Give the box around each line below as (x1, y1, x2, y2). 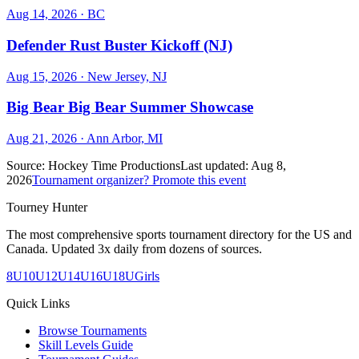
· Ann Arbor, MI (77, 131, 163, 146)
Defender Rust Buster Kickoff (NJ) (6, 36, 232, 54)
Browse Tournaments (38, 324, 147, 338)
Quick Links (6, 296, 70, 311)
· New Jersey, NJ (77, 69, 167, 83)
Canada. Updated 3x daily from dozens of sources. (6, 242, 262, 256)
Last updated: (180, 159, 248, 173)
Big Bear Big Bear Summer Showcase (6, 99, 253, 116)
